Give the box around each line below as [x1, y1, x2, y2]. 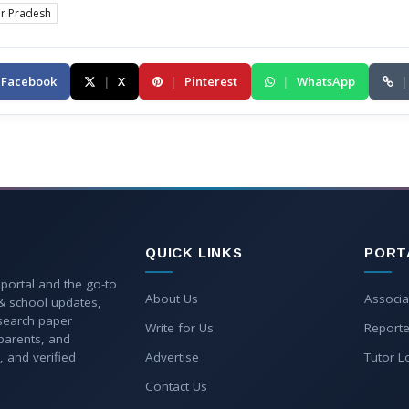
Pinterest [184, 73, 237, 90]
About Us [145, 290, 198, 308]
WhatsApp [297, 73, 355, 90]
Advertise [145, 349, 199, 366]
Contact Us [145, 378, 207, 395]
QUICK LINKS [145, 245, 243, 261]
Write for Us [145, 320, 214, 337]
